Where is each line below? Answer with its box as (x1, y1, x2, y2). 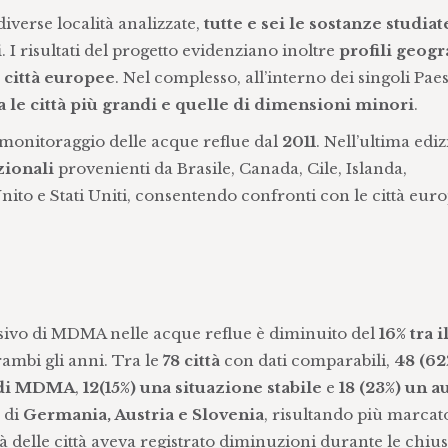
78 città (162, 351, 220, 370)
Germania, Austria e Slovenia (22, 405, 264, 424)
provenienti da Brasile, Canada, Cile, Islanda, (53, 159, 407, 178)
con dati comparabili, (219, 351, 394, 370)
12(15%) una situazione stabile (82, 378, 322, 397)
